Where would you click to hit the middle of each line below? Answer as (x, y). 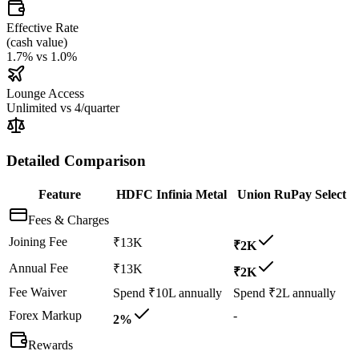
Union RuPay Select (292, 194)
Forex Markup (45, 315)
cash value (37, 42)
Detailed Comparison (76, 161)
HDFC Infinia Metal (171, 194)
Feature (59, 194)
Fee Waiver (38, 292)
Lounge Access (45, 93)
